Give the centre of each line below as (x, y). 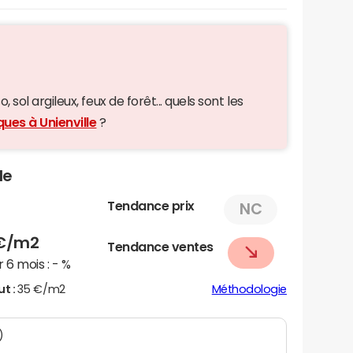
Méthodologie (249, 289)
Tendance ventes (160, 246)
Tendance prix (151, 205)
